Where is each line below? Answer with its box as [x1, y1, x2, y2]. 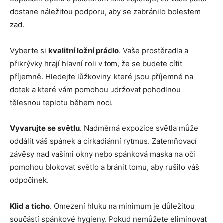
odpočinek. [10, 175, 49, 185]
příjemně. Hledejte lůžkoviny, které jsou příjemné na [10, 72, 193, 82]
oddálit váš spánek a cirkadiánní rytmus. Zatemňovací [10, 136, 197, 146]
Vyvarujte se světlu [10, 123, 80, 133]
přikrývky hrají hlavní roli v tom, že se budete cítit [10, 59, 182, 69]
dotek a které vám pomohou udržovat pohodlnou [10, 85, 181, 95]
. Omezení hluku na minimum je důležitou [50, 201, 195, 211]
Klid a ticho [10, 201, 50, 211]
